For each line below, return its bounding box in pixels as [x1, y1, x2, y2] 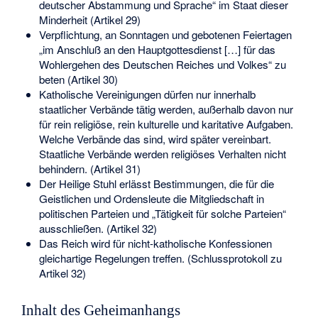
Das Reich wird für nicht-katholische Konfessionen [38, 235, 272, 251]
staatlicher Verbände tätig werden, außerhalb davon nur [38, 101, 293, 116]
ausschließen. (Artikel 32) [38, 220, 157, 236]
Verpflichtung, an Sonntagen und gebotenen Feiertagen [38, 26, 292, 42]
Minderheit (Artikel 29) [38, 11, 141, 27]
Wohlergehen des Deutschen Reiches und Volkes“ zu [38, 56, 286, 72]
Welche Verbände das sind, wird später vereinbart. [38, 131, 271, 146]
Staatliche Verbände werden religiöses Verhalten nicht [38, 146, 286, 161]
